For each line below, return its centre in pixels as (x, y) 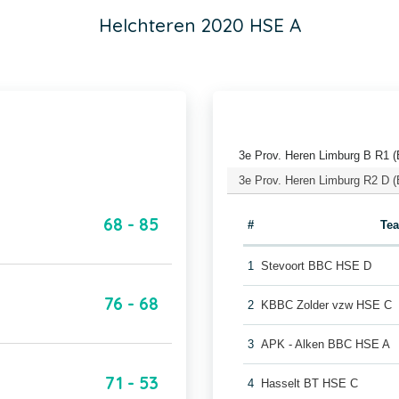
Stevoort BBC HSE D (317, 266)
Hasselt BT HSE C (310, 383)
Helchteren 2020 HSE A (199, 25)
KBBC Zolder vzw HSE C (327, 305)
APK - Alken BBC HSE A (326, 344)
